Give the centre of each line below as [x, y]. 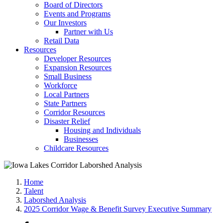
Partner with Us [88, 32]
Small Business [68, 76]
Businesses [81, 139]
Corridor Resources [74, 112]
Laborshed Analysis [55, 200]
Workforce [60, 85]
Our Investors [65, 23]
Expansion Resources [78, 67]
